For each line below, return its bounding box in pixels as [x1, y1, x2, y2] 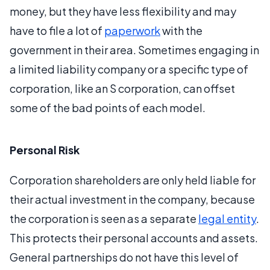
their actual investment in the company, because [10, 192, 255, 206]
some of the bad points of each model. [10, 100, 206, 115]
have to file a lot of [10, 23, 104, 37]
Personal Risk [10, 142, 80, 157]
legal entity [198, 211, 256, 225]
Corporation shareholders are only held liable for [10, 172, 256, 187]
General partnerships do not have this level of [10, 250, 239, 264]
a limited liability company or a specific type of [10, 61, 248, 76]
